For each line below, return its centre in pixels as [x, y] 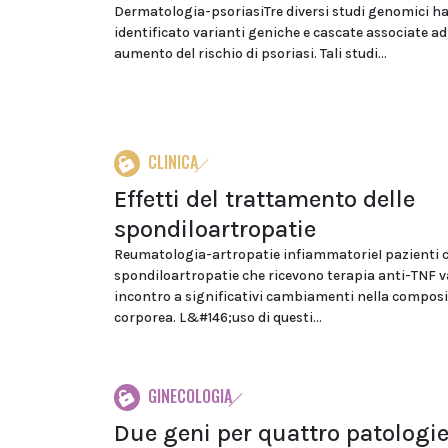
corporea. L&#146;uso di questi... [218, 317]
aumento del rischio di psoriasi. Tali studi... [250, 53]
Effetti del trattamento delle [264, 199]
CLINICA [173, 162]
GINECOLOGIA [190, 396]
